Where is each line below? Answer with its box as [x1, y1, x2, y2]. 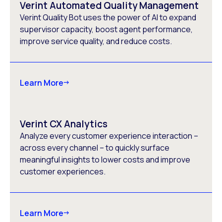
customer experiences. [20, 166, 106, 177]
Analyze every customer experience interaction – [20, 130, 198, 141]
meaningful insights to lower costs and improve [20, 154, 190, 165]
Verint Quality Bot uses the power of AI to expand [20, 11, 196, 23]
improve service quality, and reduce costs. [20, 35, 172, 47]
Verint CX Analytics [20, 117, 108, 130]
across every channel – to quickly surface [20, 142, 169, 153]
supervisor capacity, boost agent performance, [20, 23, 193, 35]
